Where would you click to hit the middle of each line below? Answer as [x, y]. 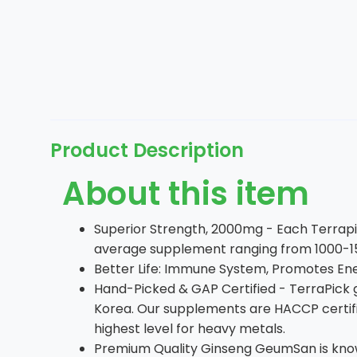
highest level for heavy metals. [190, 329]
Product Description [147, 150]
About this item [186, 194]
